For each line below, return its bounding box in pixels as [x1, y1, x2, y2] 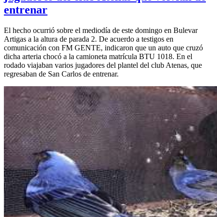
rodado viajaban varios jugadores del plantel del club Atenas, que [4, 61, 202, 69]
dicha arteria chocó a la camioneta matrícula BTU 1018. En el [4, 52, 192, 61]
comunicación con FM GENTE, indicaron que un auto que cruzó [4, 43, 203, 52]
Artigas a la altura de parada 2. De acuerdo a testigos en [4, 34, 173, 43]
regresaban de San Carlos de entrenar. [4, 69, 119, 78]
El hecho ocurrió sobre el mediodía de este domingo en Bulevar [4, 26, 198, 34]
